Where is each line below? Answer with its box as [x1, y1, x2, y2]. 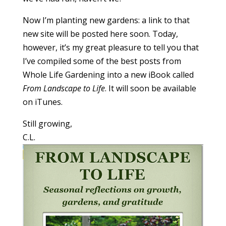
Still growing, [22, 118, 72, 129]
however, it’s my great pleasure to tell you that [22, 42, 199, 53]
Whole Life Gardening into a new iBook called [22, 69, 194, 80]
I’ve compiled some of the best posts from [22, 55, 181, 67]
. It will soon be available [104, 83, 196, 94]
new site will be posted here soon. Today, [22, 28, 178, 39]
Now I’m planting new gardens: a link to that [22, 15, 190, 26]
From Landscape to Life [22, 83, 105, 94]
